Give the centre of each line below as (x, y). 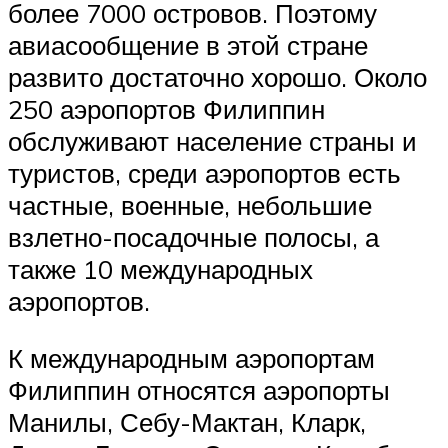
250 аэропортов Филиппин (166, 108)
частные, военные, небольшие (190, 204)
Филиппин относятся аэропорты (199, 390)
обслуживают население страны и (212, 140)
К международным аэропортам (191, 358)
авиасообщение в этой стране (188, 44)
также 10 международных (160, 268)
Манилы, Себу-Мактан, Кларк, (187, 422)
